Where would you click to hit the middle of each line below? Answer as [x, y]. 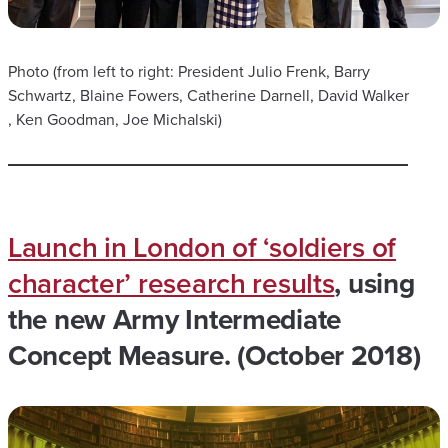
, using [374, 283]
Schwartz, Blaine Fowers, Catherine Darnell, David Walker [208, 95]
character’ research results [171, 283]
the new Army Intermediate [174, 319]
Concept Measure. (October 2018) [214, 355]
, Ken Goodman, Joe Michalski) [115, 119]
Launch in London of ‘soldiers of [202, 247]
